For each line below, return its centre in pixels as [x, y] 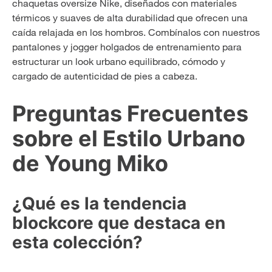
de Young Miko [90, 163]
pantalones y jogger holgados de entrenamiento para [127, 46]
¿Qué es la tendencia [99, 204]
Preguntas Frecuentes [130, 113]
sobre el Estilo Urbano [129, 138]
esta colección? [77, 243]
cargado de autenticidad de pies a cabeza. [105, 76]
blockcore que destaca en [119, 223]
